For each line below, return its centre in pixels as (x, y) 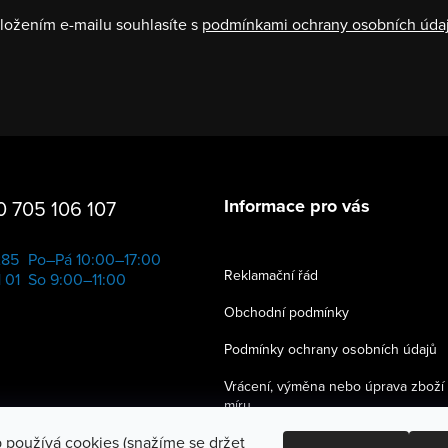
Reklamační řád (271, 275)
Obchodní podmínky (286, 312)
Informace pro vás (297, 206)
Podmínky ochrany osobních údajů (330, 349)
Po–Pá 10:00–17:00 (94, 259)
